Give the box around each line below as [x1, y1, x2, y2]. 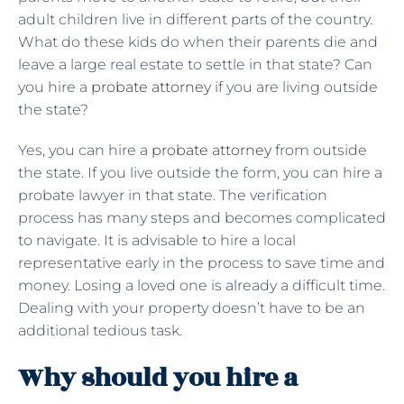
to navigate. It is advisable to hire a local [18, 231, 296, 249]
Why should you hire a [18, 358, 298, 398]
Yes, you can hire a [18, 141, 151, 159]
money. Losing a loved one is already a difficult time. [18, 276, 385, 294]
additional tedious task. [18, 321, 182, 339]
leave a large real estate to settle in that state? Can [18, 55, 372, 73]
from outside [271, 141, 367, 159]
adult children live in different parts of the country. [18, 10, 372, 28]
